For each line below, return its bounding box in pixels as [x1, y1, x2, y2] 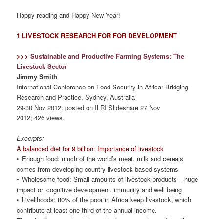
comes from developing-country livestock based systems [17, 164, 179, 174]
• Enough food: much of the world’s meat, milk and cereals [17, 154, 184, 164]
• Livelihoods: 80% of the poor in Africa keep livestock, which [17, 195, 192, 205]
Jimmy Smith [17, 72, 58, 82]
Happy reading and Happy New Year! [17, 10, 121, 20]
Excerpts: [17, 133, 44, 143]
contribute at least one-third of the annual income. [17, 205, 157, 215]
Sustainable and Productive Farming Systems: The [30, 51, 185, 61]
